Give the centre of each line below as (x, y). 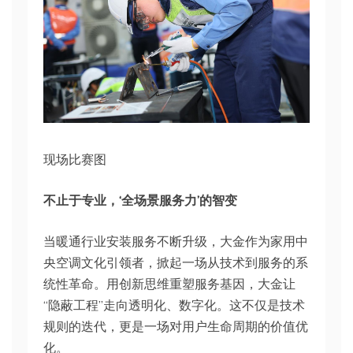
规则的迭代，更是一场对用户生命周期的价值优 (176, 326)
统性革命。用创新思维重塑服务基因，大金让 (169, 283)
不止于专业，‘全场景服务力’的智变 (140, 200)
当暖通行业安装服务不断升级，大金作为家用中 (176, 241)
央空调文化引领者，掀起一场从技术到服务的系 (176, 262)
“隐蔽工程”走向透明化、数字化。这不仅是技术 (174, 305)
